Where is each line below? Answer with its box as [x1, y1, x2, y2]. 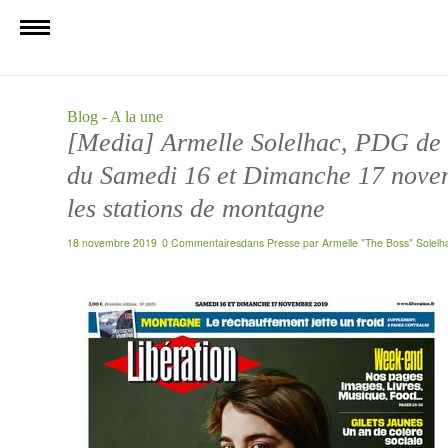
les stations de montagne [67, 194, 325, 223]
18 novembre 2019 [67, 235, 157, 250]
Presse [267, 235, 300, 250]
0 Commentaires [162, 235, 241, 250]
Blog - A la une [67, 108, 163, 125]
